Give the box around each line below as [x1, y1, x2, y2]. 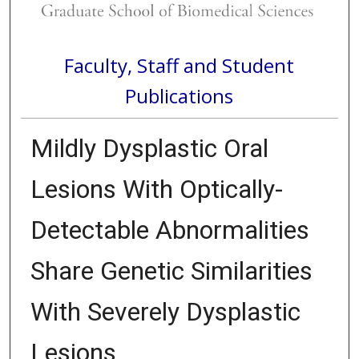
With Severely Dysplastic [30, 296, 301, 328]
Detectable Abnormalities [30, 215, 309, 246]
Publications [125, 82, 234, 109]
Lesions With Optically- [30, 174, 283, 205]
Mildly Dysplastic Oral [30, 133, 268, 164]
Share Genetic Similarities [30, 256, 313, 287]
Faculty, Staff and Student [64, 51, 295, 79]
